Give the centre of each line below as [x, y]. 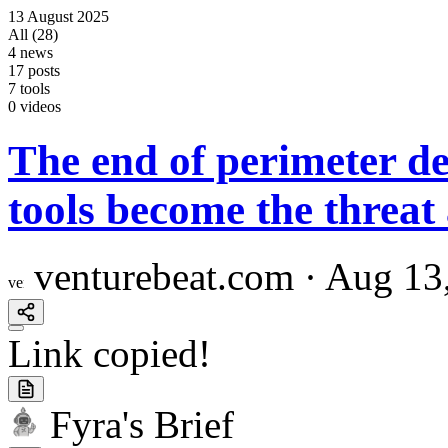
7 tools [29, 88]
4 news [30, 52]
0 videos [34, 106]
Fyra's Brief [142, 424]
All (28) [33, 34]
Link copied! [109, 353]
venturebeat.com [164, 276]
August [50, 16]
